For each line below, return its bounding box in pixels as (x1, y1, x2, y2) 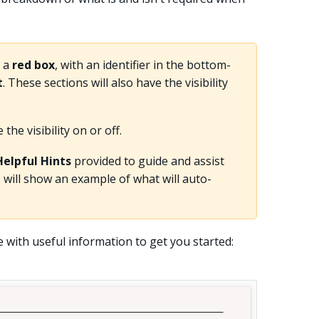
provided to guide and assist (70, 152, 224, 169)
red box (11, 56, 55, 73)
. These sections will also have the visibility (2, 74, 228, 90)
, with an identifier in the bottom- (54, 56, 231, 73)
